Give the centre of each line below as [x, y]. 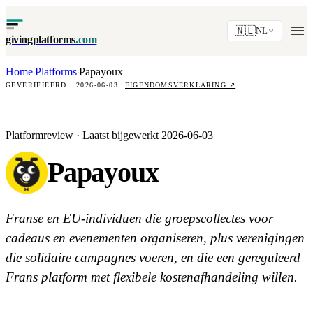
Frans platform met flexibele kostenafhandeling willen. [152, 277]
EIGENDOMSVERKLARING [177, 85]
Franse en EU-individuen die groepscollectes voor [139, 218]
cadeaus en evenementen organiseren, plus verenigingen [155, 238]
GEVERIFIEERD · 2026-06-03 [62, 85]
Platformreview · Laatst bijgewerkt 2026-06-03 [109, 135]
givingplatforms [41, 39]
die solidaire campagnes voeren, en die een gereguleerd [153, 257]
